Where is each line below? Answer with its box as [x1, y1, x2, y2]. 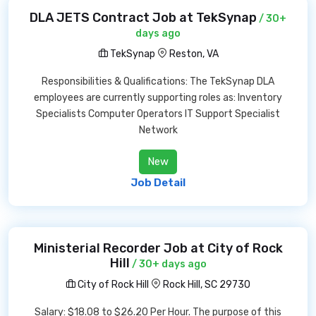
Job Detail [130, 176, 186, 189]
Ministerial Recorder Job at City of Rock [33, 241, 283, 256]
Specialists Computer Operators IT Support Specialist [36, 108, 280, 120]
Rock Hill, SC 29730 [163, 279, 250, 291]
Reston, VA [169, 48, 219, 60]
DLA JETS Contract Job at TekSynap [30, 10, 257, 25]
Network [138, 124, 178, 136]
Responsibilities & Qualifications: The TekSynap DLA [42, 75, 274, 87]
